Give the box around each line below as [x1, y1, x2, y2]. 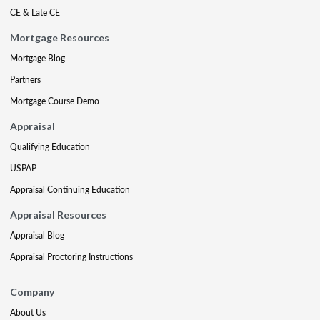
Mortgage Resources [10, 31, 109, 44]
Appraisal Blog [10, 229, 64, 241]
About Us [10, 306, 46, 319]
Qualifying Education [10, 141, 90, 153]
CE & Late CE [10, 6, 60, 19]
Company [10, 286, 54, 298]
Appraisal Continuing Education [10, 184, 130, 196]
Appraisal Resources [10, 209, 106, 221]
